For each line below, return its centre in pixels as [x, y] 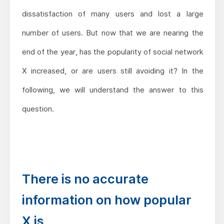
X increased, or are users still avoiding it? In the [112, 70]
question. [38, 108]
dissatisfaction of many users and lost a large [112, 13]
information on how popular [106, 199]
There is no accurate [85, 178]
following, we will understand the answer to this [112, 89]
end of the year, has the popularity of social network [112, 51]
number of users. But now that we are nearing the [112, 32]
